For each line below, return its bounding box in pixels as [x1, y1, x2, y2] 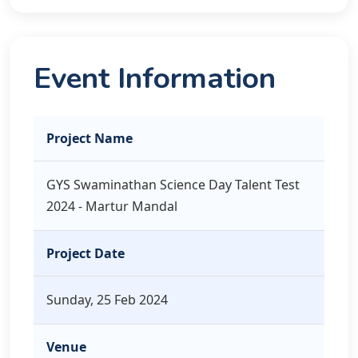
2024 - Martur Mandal [46, 197, 177, 215]
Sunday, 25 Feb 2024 [46, 291, 168, 308]
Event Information [34, 58, 276, 98]
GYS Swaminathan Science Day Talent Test [46, 176, 300, 193]
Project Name [46, 129, 133, 147]
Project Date [46, 245, 125, 262]
